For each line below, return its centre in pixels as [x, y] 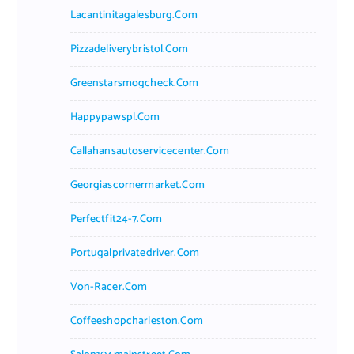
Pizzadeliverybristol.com [129, 49]
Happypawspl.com [115, 117]
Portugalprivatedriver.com [135, 253]
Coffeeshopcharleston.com [136, 321]
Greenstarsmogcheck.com [134, 83]
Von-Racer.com [109, 287]
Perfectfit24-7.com [116, 219]
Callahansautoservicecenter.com [149, 151]
